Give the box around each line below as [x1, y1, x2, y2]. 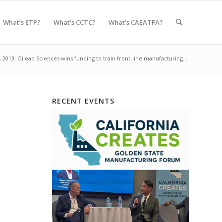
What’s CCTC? [53, 18, 96, 27]
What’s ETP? [2, 18, 41, 27]
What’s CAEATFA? [108, 18, 163, 27]
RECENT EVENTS [52, 96, 115, 106]
